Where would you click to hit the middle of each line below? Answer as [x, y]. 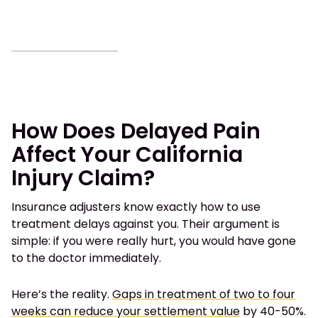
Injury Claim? [83, 179]
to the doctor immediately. [86, 258]
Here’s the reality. [62, 295]
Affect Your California [127, 155]
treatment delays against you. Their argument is [146, 224]
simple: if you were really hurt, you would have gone [154, 241]
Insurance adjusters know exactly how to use [136, 207]
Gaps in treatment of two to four [204, 295]
